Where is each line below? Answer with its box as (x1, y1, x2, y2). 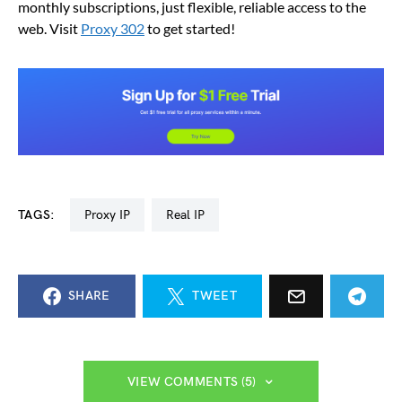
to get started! (144, 20, 235, 38)
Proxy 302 (81, 20, 144, 38)
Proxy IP (91, 207, 130, 223)
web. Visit (18, 20, 81, 38)
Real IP (173, 207, 205, 223)
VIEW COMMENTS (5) (127, 374, 257, 390)
